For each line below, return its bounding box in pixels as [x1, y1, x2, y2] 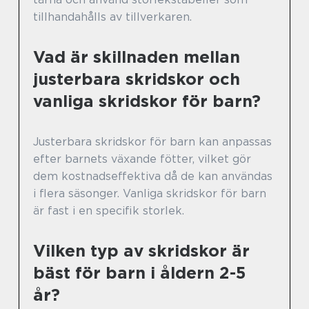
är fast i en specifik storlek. [33, 204, 184, 218]
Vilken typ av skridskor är [33, 241, 250, 261]
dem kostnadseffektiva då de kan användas [33, 170, 272, 183]
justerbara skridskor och [33, 69, 240, 90]
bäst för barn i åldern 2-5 [33, 263, 246, 283]
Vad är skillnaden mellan [33, 47, 240, 68]
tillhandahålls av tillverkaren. [33, 10, 192, 24]
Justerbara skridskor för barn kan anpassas [33, 135, 272, 149]
